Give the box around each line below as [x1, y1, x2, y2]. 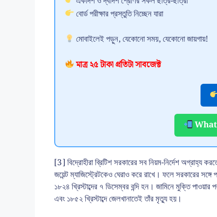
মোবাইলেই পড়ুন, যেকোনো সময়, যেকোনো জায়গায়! [74, 32, 209, 46]
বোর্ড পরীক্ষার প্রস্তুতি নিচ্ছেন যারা [74, 7, 164, 21]
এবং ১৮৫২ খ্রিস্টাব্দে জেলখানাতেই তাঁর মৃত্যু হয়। [54, 192, 182, 206]
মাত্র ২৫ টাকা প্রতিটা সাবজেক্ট [74, 58, 161, 72]
